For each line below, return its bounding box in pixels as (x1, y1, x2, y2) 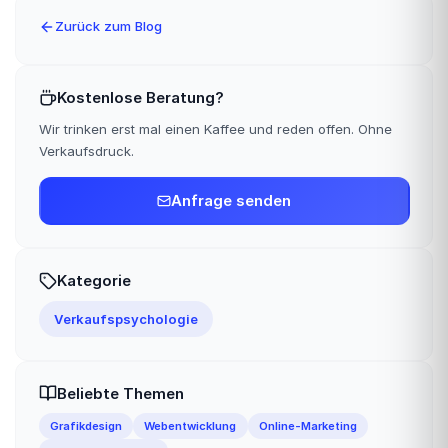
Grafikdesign (49, 419, 122, 433)
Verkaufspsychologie (53, 310, 198, 327)
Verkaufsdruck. (38, 142, 134, 159)
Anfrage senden (171, 191, 291, 211)
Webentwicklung (144, 419, 237, 433)
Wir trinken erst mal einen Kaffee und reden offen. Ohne (38, 120, 392, 137)
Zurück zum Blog (54, 18, 162, 34)
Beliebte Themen (56, 383, 184, 403)
